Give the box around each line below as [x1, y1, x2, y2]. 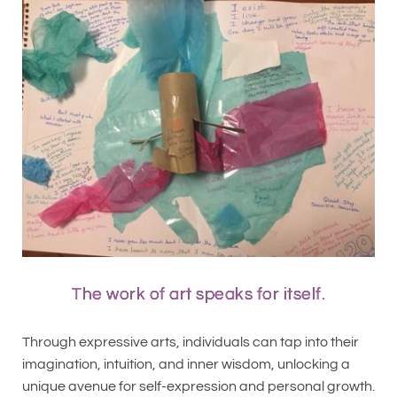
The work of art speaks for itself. [72, 284, 325, 303]
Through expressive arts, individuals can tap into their [22, 334, 359, 349]
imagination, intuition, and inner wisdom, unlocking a [22, 356, 350, 371]
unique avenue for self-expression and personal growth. [22, 378, 375, 393]
